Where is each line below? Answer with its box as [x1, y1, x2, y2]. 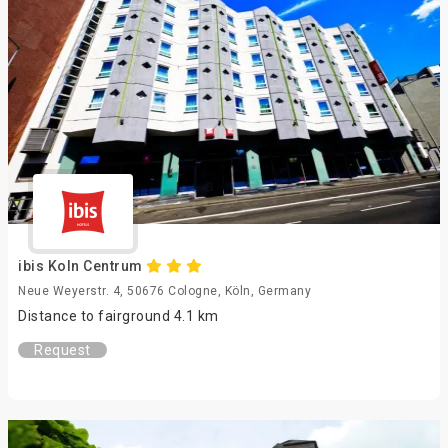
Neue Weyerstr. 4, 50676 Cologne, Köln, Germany [18, 284, 311, 298]
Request [34, 342, 91, 358]
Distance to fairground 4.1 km [18, 308, 219, 324]
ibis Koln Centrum [18, 258, 146, 274]
